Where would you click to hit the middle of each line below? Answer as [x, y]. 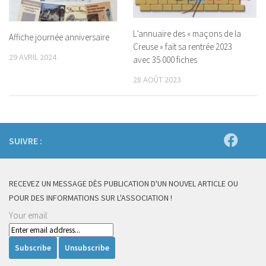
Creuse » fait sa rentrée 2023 [183, 47]
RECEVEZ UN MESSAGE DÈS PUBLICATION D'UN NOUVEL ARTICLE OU [123, 184]
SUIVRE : [26, 141]
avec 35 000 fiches [165, 60]
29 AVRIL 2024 [33, 57]
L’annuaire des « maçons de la [187, 34]
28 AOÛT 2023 [157, 80]
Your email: [29, 216]
